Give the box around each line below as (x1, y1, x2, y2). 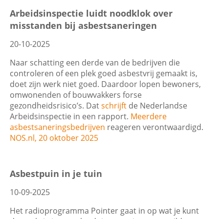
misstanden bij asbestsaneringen (10, 19, 157, 31)
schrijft (101, 100, 127, 111)
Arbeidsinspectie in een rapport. (10, 110, 131, 122)
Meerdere (131, 110, 167, 122)
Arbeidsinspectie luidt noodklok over (10, 7, 173, 19)
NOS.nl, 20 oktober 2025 (10, 132, 98, 143)
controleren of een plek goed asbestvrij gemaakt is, (10, 67, 197, 79)
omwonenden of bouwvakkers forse (10, 89, 142, 100)
